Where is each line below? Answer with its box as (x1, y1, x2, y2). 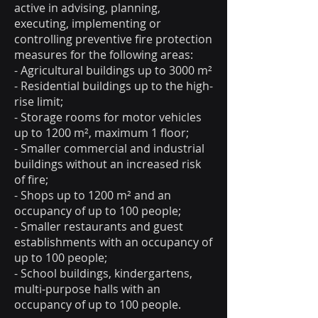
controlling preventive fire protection (14, 31, 212, 48)
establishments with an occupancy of (14, 234, 212, 251)
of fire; (14, 172, 48, 188)
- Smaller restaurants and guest (14, 219, 183, 235)
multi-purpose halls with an (14, 281, 160, 297)
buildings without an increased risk (14, 156, 201, 172)
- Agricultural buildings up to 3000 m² (14, 62, 212, 79)
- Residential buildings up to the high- (14, 78, 213, 94)
